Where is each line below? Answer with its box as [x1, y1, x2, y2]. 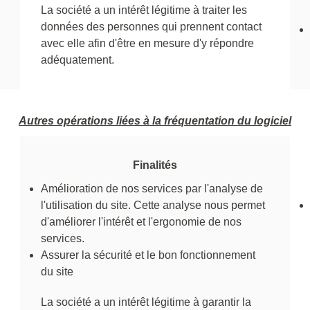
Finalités [133, 158, 177, 171]
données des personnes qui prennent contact [41, 20, 262, 33]
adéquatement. [41, 53, 114, 66]
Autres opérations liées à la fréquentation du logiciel [19, 114, 291, 127]
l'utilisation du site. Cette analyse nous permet [41, 199, 265, 211]
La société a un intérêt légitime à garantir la [41, 295, 251, 308]
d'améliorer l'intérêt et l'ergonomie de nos [41, 215, 241, 228]
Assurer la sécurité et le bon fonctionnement [41, 248, 255, 261]
